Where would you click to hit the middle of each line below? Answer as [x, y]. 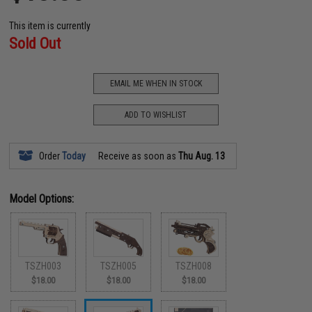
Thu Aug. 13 [202, 156]
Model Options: [42, 199]
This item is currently [50, 26]
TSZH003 [44, 266]
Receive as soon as [138, 156]
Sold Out [35, 44]
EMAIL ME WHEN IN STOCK [156, 83]
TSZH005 [119, 266]
